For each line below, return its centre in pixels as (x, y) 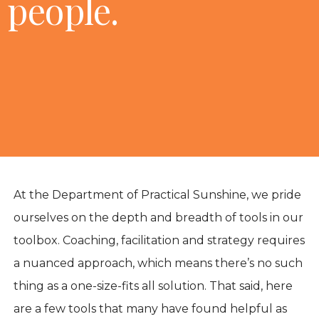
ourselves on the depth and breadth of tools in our (159, 218)
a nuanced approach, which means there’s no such (158, 263)
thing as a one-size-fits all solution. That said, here (153, 286)
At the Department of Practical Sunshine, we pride (158, 195)
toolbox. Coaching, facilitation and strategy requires (159, 241)
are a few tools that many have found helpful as (151, 309)
